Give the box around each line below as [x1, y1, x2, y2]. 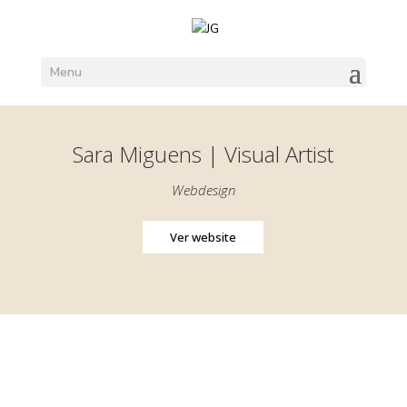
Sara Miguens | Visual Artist [73, 139, 334, 170]
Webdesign [171, 181, 235, 200]
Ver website [170, 229, 237, 246]
